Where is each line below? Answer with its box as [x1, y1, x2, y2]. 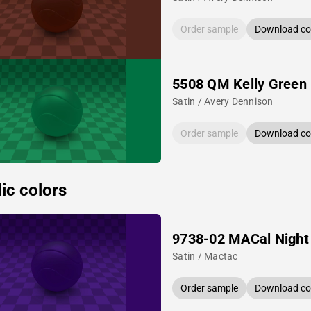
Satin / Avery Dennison [172, 96, 274, 107]
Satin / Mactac [172, 251, 238, 262]
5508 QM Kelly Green [172, 76, 307, 92]
